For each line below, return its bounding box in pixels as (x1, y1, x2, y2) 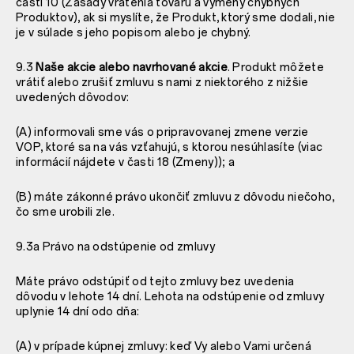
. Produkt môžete (227, 60, 324, 74)
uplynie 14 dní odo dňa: (16, 304, 140, 318)
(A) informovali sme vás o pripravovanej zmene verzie (16, 125, 309, 139)
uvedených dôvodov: (16, 90, 130, 104)
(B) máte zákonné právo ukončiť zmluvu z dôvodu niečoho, (16, 190, 335, 204)
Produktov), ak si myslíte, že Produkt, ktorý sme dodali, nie (16, 10, 336, 24)
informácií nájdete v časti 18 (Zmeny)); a (16, 155, 235, 169)
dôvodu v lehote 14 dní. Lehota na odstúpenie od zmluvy (16, 289, 325, 303)
